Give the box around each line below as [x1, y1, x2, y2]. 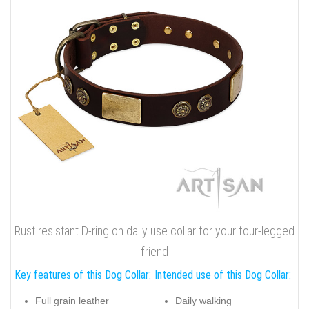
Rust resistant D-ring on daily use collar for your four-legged [14, 223, 295, 238]
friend [141, 243, 168, 259]
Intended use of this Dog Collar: [154, 268, 291, 281]
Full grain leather [35, 295, 109, 307]
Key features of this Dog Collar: [14, 268, 151, 281]
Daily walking [175, 295, 232, 307]
